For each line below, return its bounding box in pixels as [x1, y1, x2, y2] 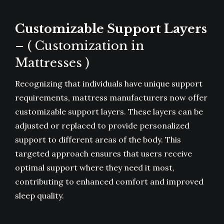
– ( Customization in [15, 38, 144, 53]
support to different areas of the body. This [15, 134, 181, 145]
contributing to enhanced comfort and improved [15, 176, 203, 187]
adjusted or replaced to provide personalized [15, 120, 189, 131]
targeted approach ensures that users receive [15, 148, 192, 159]
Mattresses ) [15, 55, 89, 70]
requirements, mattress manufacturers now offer [15, 92, 207, 103]
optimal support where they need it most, [15, 162, 174, 173]
